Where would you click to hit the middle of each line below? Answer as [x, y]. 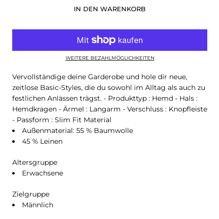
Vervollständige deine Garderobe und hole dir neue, [100, 77]
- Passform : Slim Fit [48, 120]
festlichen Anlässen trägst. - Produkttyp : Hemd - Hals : [105, 98]
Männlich [38, 205]
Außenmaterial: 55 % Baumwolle [77, 130]
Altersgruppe [35, 162]
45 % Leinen [42, 141]
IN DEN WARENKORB [110, 9]
